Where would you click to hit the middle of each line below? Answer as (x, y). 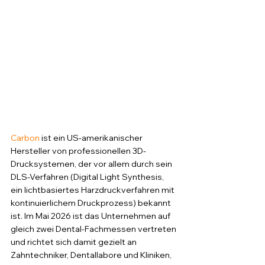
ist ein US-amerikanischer (92, 138)
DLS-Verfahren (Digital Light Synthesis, (88, 177)
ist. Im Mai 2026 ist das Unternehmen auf (91, 216)
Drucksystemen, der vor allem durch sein (92, 164)
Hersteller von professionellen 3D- (78, 151)
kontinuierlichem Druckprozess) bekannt (92, 203)
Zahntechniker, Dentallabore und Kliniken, (92, 255)
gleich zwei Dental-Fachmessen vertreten (94, 229)
